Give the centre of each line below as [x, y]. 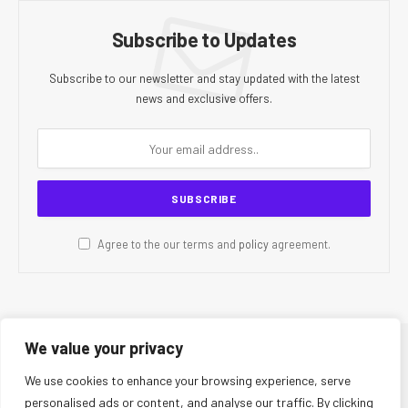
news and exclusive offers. [204, 99]
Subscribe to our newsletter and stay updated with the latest [204, 79]
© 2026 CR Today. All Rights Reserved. [204, 368]
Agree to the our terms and [166, 245]
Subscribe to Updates [204, 40]
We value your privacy [104, 348]
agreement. [299, 245]
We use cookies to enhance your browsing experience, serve [188, 380]
